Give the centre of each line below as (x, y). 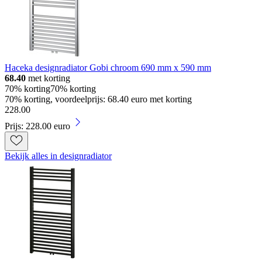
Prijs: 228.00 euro (37, 126)
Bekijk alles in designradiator (58, 156)
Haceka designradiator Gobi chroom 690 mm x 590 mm (108, 68)
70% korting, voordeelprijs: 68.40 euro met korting (98, 99)
